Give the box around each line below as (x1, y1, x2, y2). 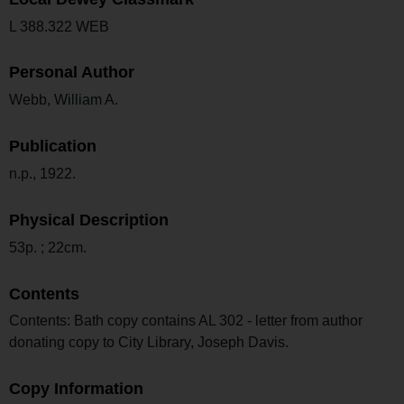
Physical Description (9, 210, 169, 229)
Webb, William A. (9, 92, 118, 108)
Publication (9, 137, 96, 156)
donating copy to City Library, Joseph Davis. (9, 335, 289, 351)
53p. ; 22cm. (9, 239, 87, 255)
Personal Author (9, 63, 134, 82)
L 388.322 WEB (9, 18, 109, 34)
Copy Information (9, 380, 143, 399)
